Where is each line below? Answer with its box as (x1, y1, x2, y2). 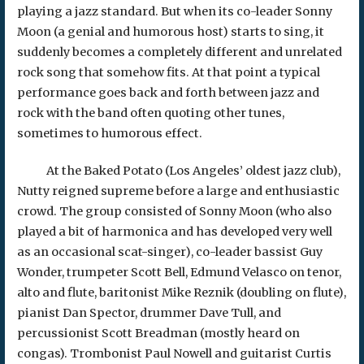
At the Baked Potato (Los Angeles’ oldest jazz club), (16, 163, 340, 179)
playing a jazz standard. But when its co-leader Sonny (16, 3, 332, 19)
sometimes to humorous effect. (16, 125, 202, 141)
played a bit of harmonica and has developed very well (16, 224, 332, 240)
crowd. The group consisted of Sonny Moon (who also (16, 204, 331, 219)
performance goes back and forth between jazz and (16, 84, 319, 100)
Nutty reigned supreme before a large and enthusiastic (16, 184, 340, 199)
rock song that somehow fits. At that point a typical (16, 64, 320, 80)
